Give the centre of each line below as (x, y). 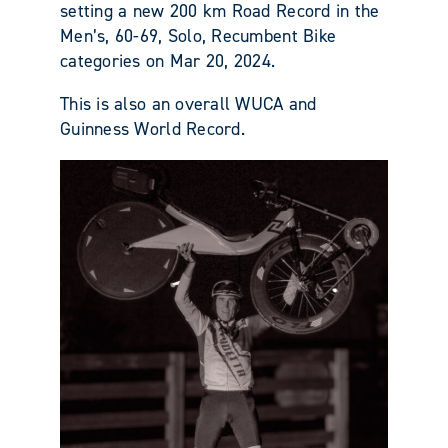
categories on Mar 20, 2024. (168, 60)
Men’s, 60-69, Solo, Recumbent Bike (198, 35)
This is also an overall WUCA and (188, 103)
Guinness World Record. (152, 128)
